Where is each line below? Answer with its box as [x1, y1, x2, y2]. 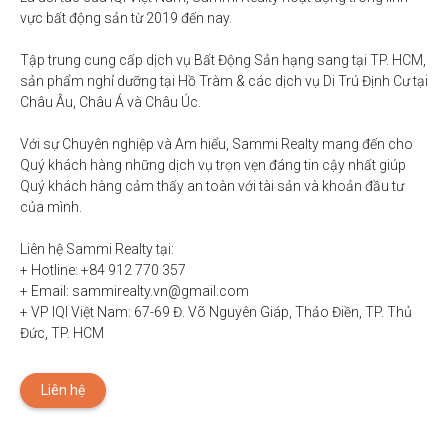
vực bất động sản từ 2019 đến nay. [20, 9, 235, 26]
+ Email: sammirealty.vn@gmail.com [20, 282, 249, 299]
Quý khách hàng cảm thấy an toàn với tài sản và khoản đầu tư [20, 177, 404, 194]
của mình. [20, 198, 82, 215]
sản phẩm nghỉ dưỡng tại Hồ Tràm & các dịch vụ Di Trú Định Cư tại [20, 72, 428, 89]
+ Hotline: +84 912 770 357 [20, 261, 186, 278]
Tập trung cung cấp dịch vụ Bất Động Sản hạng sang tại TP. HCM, [20, 51, 426, 68]
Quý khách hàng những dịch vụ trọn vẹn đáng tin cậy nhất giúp [20, 156, 406, 173]
